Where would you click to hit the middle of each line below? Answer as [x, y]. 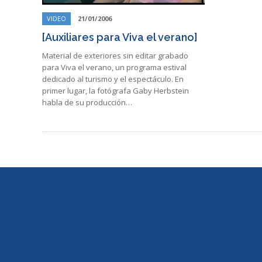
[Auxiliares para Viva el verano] [120, 37]
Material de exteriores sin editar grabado [115, 56]
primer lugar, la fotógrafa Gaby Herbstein [116, 91]
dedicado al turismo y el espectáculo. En [113, 79]
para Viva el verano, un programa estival [114, 68]
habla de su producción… [87, 103]
